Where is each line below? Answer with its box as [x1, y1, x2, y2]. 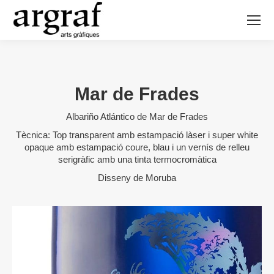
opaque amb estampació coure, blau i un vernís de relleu [24, 142, 250, 152]
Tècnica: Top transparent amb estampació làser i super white [16, 130, 258, 140]
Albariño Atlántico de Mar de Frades [66, 111, 208, 122]
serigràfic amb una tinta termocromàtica [57, 154, 217, 165]
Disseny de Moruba [98, 172, 176, 183]
